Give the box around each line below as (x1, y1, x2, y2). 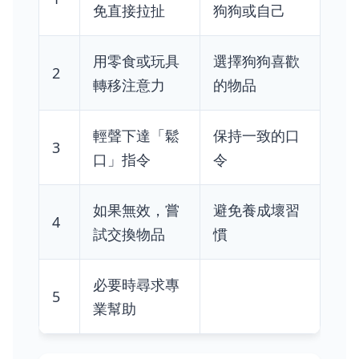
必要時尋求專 (93, 275, 179, 295)
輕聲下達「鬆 (93, 126, 179, 146)
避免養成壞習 (213, 200, 300, 220)
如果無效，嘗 (93, 200, 179, 220)
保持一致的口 (213, 126, 300, 146)
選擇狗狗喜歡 (213, 51, 300, 71)
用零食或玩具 (93, 51, 179, 71)
